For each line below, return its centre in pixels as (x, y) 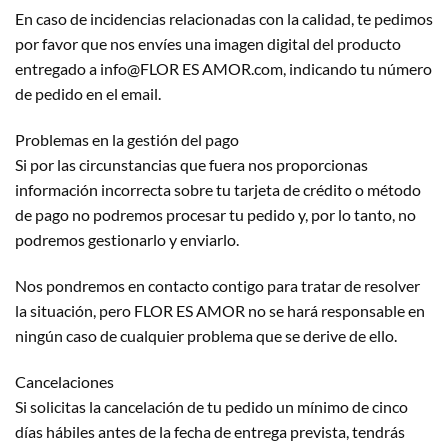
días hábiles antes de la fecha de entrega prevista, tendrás (210, 431)
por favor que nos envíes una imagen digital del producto (208, 44)
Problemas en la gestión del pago (127, 140)
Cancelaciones (64, 381)
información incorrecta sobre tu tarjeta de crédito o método (218, 190)
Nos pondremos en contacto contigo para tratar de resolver (217, 285)
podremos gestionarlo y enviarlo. (127, 240)
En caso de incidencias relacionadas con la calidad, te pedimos (224, 19)
